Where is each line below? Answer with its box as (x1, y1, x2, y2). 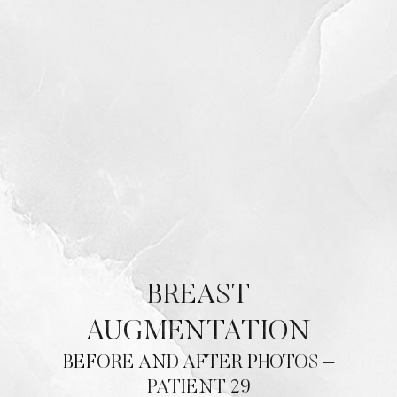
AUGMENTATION (86, 317, 311, 346)
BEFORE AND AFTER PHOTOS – (63, 353, 334, 373)
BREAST (147, 281, 250, 310)
